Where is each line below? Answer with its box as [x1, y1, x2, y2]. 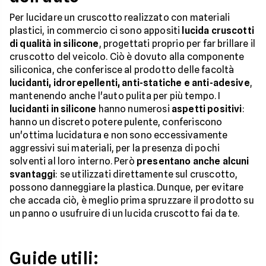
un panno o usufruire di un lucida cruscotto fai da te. [9, 208, 240, 219]
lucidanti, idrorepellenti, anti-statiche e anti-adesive [9, 77, 250, 88]
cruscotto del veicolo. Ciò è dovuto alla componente [9, 51, 245, 62]
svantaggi [9, 169, 56, 180]
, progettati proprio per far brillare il [99, 38, 255, 49]
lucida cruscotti [182, 25, 254, 36]
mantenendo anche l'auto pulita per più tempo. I [9, 90, 221, 102]
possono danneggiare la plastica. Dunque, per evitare [9, 182, 244, 193]
